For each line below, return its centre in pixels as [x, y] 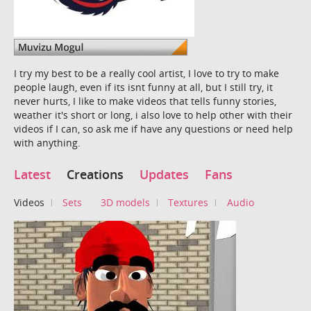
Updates [164, 175]
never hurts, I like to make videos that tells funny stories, [145, 101]
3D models [125, 203]
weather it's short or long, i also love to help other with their [153, 115]
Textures [188, 203]
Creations [95, 175]
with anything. [47, 142]
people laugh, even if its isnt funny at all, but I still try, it [143, 87]
